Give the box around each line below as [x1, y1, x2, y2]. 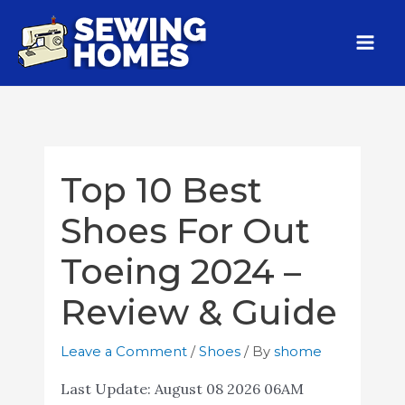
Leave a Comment [60, 343, 187, 360]
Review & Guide [60, 290, 337, 334]
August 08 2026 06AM [154, 379, 304, 398]
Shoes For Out [60, 209, 310, 252]
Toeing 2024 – [60, 250, 301, 293]
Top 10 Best [60, 168, 262, 212]
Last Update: [60, 379, 155, 398]
